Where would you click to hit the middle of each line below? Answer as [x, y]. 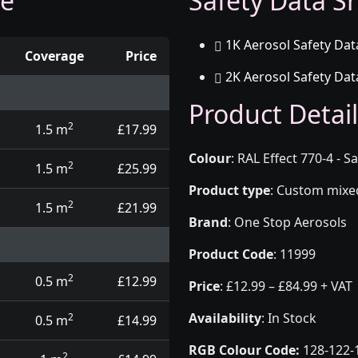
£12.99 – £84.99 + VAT [289, 286]
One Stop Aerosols [290, 222]
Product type [229, 190]
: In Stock [289, 318]
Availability [225, 318]
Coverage [54, 56]
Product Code [231, 254]
